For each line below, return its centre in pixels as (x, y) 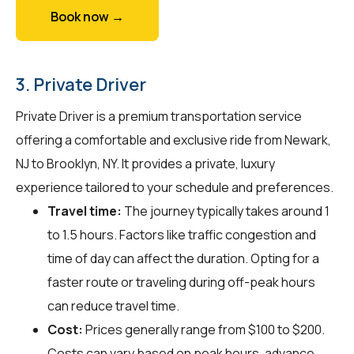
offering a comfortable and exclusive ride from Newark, (173, 139)
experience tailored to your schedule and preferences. (175, 187)
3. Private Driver (81, 84)
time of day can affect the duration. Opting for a (183, 258)
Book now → (87, 16)
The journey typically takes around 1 (226, 211)
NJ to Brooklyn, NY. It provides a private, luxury (145, 163)
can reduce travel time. (113, 305)
